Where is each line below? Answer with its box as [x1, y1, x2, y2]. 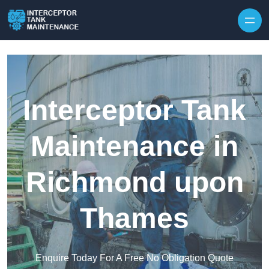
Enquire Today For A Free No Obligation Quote [35, 253, 234, 264]
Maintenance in [31, 130, 238, 163]
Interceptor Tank [23, 94, 246, 127]
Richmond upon [25, 166, 244, 199]
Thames [80, 202, 189, 235]
